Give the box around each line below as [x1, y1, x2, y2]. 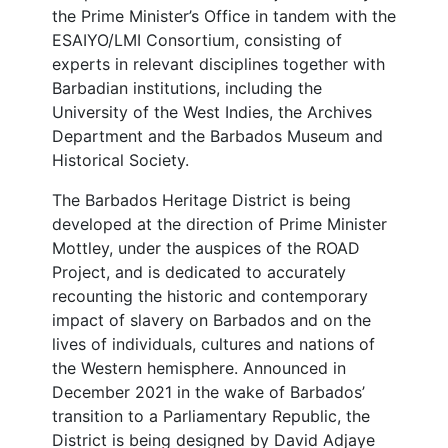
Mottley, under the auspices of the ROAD [52, 238, 360, 258]
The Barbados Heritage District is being [52, 190, 351, 210]
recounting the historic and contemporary [52, 286, 368, 306]
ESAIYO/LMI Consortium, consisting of [52, 30, 342, 50]
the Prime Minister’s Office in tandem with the [52, 6, 396, 26]
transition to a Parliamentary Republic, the [52, 406, 370, 426]
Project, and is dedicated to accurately [52, 262, 346, 282]
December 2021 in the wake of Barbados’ [52, 382, 365, 402]
